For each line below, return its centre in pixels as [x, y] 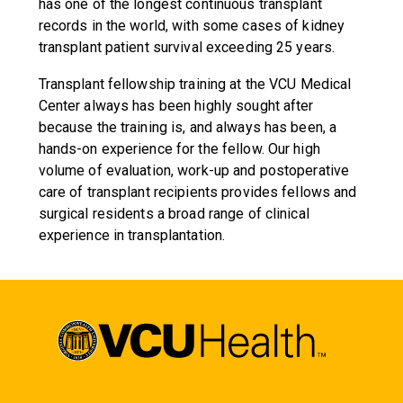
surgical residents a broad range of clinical [174, 214]
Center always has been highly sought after [176, 106]
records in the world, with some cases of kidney [192, 26]
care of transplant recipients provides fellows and [197, 192]
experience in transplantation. [132, 235]
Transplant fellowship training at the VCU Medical [195, 84]
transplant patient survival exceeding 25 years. [187, 47]
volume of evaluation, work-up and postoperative [194, 170]
